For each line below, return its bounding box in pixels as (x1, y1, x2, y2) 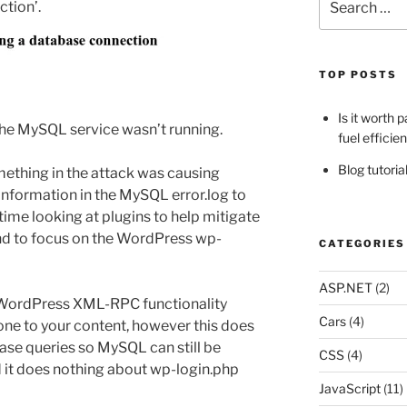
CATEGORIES (318, 237, 405, 251)
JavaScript (318, 381, 381, 397)
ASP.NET (318, 280, 372, 296)
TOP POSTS (318, 68, 397, 82)
